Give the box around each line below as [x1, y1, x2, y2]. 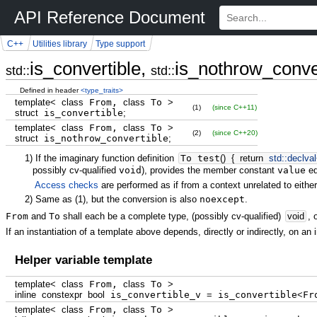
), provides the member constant [142, 164, 278, 175]
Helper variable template [14, 253, 152, 267]
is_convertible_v [104, 289, 207, 300]
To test [180, 152, 221, 163]
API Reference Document [14, 8, 205, 27]
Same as [33, 194, 76, 205]
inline [14, 289, 36, 300]
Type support [96, 39, 146, 48]
